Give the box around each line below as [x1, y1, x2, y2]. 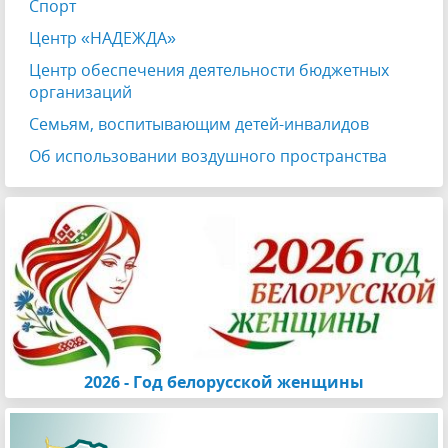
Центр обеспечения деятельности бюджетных [29, 59, 389, 81]
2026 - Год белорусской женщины [84, 371, 364, 394]
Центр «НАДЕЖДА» [29, 27, 176, 49]
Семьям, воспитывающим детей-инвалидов [29, 113, 369, 135]
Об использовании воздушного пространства [29, 145, 387, 167]
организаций [29, 81, 132, 103]
